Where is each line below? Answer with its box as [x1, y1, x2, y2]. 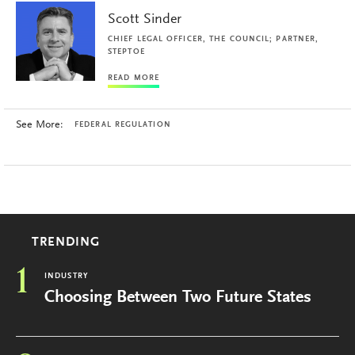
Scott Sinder [108, 13, 181, 27]
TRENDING [32, 236, 100, 249]
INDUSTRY [44, 273, 89, 281]
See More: [16, 120, 63, 131]
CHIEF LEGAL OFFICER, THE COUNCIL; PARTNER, [108, 36, 319, 44]
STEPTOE [108, 48, 145, 56]
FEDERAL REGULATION [74, 121, 171, 129]
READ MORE [108, 74, 159, 82]
